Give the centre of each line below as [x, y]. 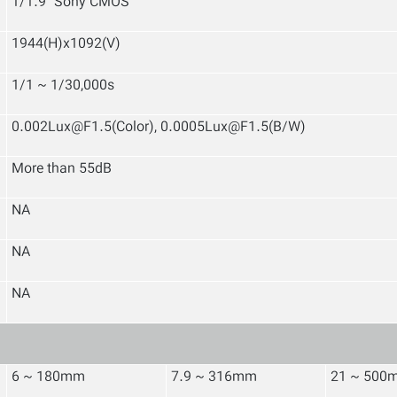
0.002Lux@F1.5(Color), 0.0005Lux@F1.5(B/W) [159, 128]
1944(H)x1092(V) [66, 45]
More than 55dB [62, 170]
